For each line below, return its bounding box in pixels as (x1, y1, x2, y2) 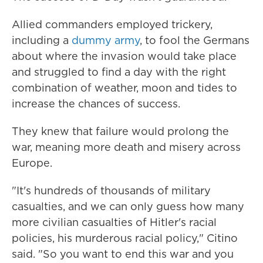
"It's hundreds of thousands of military (12, 183, 211, 198)
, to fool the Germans (140, 33, 249, 48)
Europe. (12, 156, 52, 170)
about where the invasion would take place (12, 49, 237, 63)
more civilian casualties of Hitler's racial (12, 215, 217, 230)
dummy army (72, 33, 140, 48)
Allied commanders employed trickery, (12, 17, 213, 32)
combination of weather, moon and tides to (12, 80, 237, 95)
